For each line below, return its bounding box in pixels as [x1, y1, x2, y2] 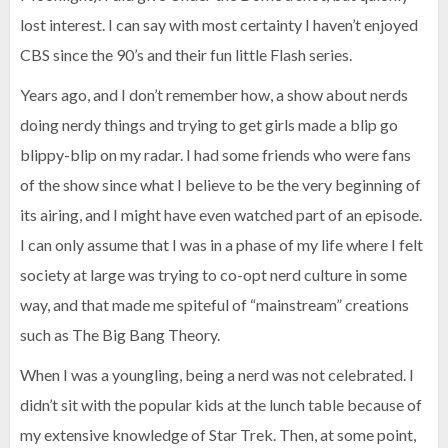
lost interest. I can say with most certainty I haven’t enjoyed [20, 15, 418, 34]
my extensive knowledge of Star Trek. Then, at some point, [20, 425, 416, 444]
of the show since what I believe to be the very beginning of [20, 175, 421, 194]
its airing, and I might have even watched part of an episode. [20, 205, 422, 224]
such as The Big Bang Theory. [20, 325, 220, 344]
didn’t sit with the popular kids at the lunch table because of [20, 395, 422, 414]
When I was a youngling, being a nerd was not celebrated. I [20, 365, 414, 384]
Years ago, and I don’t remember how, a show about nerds [20, 85, 408, 104]
